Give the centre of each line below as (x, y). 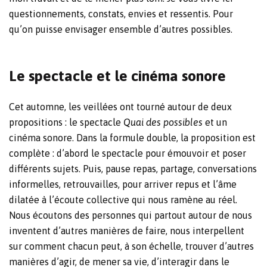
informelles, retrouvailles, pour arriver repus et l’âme (123, 184)
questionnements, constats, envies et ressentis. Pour (121, 14)
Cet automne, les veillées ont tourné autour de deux (120, 107)
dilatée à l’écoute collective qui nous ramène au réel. (123, 200)
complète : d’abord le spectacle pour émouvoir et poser (128, 153)
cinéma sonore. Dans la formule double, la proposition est (132, 138)
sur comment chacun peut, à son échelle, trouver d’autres (131, 246)
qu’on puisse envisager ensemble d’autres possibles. (121, 30)
